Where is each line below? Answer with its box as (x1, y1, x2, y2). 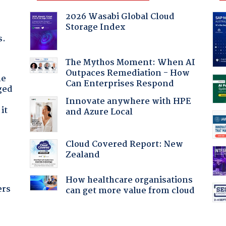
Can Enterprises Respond (65, 77, 174, 91)
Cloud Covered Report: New (65, 137, 183, 151)
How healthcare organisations (65, 173, 193, 187)
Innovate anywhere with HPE (65, 94, 191, 108)
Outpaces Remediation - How (65, 66, 190, 80)
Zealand (65, 148, 100, 162)
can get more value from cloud (65, 184, 195, 198)
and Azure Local (65, 105, 133, 119)
